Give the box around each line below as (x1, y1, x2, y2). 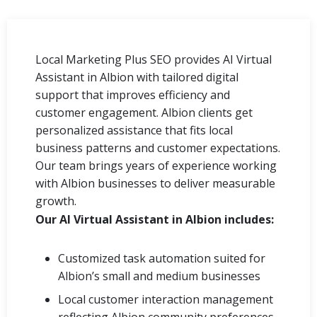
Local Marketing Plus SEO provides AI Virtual (35, 51, 272, 67)
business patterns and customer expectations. (35, 139, 280, 156)
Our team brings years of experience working (35, 157, 277, 173)
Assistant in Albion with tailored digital (35, 69, 238, 85)
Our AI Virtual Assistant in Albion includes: (35, 211, 274, 227)
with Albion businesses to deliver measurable (35, 175, 275, 191)
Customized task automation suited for (58, 250, 265, 266)
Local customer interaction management (58, 291, 273, 307)
